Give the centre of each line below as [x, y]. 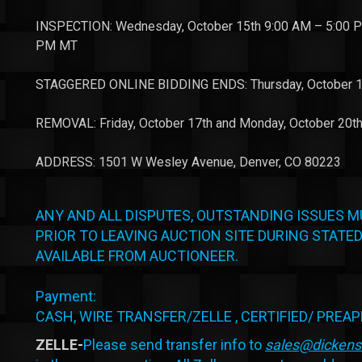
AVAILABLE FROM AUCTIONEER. [137, 255]
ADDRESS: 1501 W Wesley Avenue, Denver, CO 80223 [188, 162]
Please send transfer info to [174, 344]
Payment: [66, 296]
